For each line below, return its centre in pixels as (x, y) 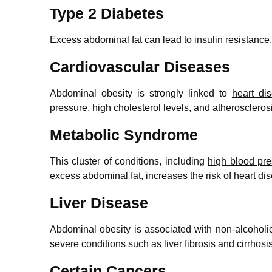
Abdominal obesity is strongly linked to (141, 93)
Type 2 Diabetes (107, 13)
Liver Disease (99, 202)
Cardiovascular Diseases (140, 66)
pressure (69, 107)
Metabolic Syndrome (124, 134)
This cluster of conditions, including (129, 161)
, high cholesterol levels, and (150, 107)
